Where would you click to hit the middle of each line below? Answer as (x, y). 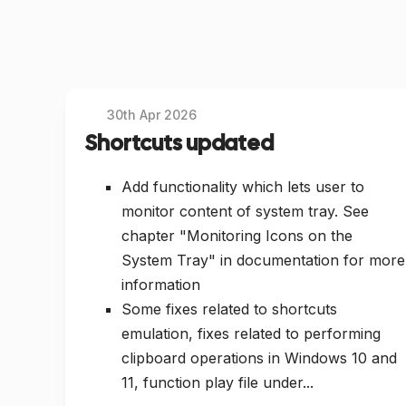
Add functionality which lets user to (243, 186)
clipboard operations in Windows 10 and (259, 358)
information (161, 284)
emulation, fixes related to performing (251, 333)
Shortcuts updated (179, 143)
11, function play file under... (217, 382)
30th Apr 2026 (152, 115)
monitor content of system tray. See (245, 211)
